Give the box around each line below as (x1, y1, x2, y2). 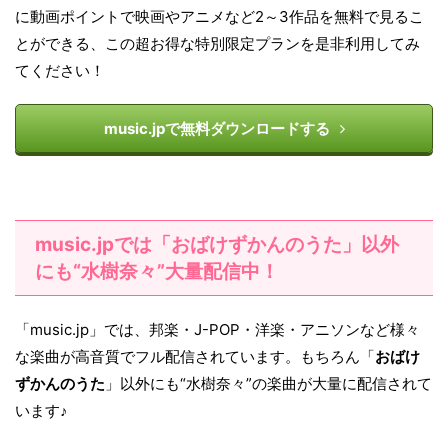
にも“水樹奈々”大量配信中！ (35, 260, 279, 284)
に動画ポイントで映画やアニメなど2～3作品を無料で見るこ (15, 7, 424, 27)
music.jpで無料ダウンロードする (103, 119, 330, 139)
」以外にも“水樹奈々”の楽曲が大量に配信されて (105, 374, 432, 394)
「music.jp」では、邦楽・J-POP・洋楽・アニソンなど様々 (15, 320, 420, 340)
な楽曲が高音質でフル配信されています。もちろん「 (15, 347, 375, 367)
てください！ (15, 61, 105, 81)
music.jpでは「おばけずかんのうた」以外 (35, 233, 399, 257)
